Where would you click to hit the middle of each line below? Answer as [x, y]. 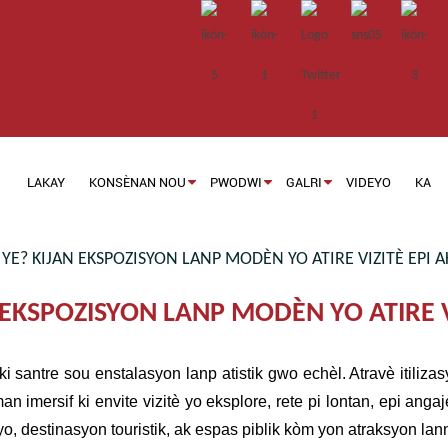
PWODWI [236, 182]
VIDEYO [369, 182]
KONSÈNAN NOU [138, 182]
